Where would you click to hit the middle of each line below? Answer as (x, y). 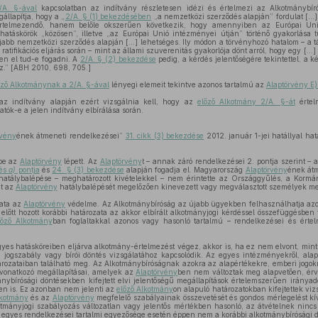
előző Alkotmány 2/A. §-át (246, 102)
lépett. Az (81, 161)
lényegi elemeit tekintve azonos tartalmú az (187, 84)
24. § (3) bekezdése (88, 170)
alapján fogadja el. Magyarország (185, 170)
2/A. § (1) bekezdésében (108, 16)
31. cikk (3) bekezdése (165, 136)
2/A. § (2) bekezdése (118, 59)
